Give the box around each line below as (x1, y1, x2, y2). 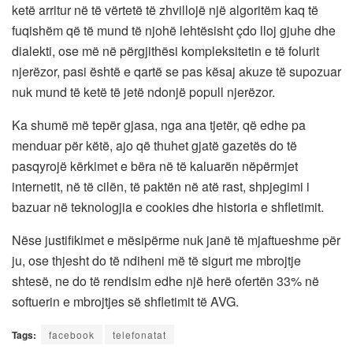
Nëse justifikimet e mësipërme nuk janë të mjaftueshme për (12, 230, 340, 249)
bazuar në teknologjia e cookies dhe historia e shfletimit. (12, 197, 324, 216)
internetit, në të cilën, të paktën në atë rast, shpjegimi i (12, 176, 310, 195)
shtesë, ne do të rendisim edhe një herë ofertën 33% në (12, 271, 319, 290)
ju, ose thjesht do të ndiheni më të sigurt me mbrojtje (12, 251, 301, 269)
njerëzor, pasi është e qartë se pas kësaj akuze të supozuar (12, 61, 341, 80)
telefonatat (113, 327, 166, 341)
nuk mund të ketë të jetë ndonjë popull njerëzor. (12, 82, 275, 101)
